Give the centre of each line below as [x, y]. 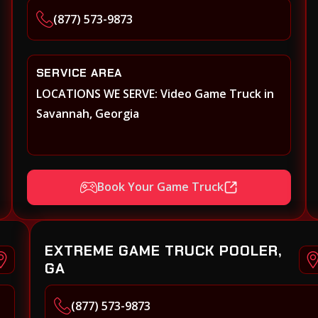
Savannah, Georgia [87, 113]
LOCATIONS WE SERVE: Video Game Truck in [155, 93]
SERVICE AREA [79, 72]
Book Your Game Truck [160, 187]
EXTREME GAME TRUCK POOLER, [163, 250]
